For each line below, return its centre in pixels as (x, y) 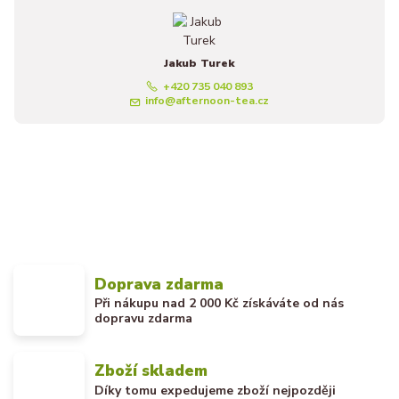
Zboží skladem (151, 371)
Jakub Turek (199, 64)
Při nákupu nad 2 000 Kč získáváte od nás (220, 304)
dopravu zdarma (144, 319)
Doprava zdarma (159, 284)
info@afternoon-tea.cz (208, 101)
